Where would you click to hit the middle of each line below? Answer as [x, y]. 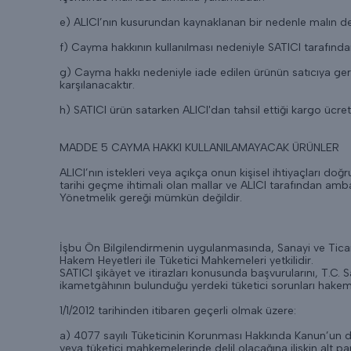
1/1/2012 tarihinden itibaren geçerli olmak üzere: [178, 311]
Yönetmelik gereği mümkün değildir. [151, 198]
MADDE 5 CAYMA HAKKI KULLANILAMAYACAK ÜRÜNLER [199, 148]
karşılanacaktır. [97, 85]
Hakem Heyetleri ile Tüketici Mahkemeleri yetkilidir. [186, 261]
